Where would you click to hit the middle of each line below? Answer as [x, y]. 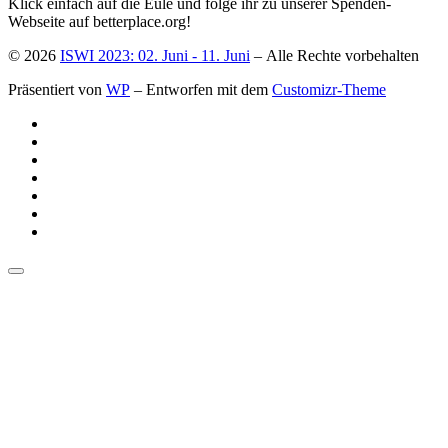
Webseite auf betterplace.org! [99, 22]
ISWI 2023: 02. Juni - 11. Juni [155, 56]
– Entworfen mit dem [201, 90]
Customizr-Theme [329, 90]
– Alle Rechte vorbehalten [334, 56]
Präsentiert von [57, 90]
